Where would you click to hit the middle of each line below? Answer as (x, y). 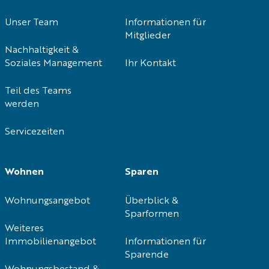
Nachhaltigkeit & (42, 50)
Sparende (147, 255)
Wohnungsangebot (47, 201)
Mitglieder (148, 36)
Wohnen (24, 172)
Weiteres (24, 228)
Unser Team (32, 23)
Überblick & (152, 201)
